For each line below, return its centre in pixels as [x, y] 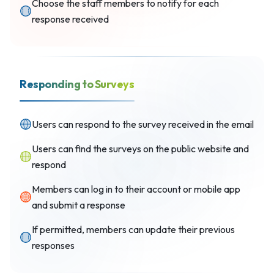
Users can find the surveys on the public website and [140, 149]
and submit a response [79, 205]
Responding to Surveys [77, 84]
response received [70, 19]
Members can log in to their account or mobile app [136, 189]
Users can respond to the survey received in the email [143, 124]
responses [53, 245]
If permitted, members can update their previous [133, 229]
